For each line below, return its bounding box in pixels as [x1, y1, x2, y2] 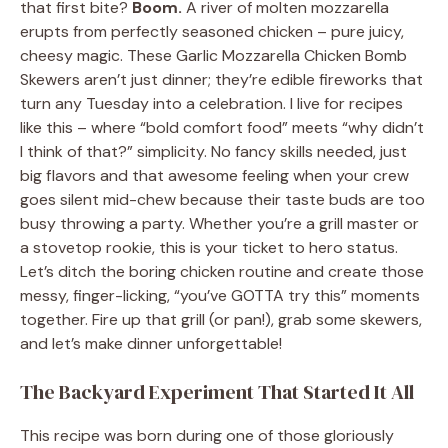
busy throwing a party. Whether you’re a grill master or [20, 212, 419, 234]
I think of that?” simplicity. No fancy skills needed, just [20, 140, 407, 162]
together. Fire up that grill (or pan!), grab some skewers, [20, 308, 422, 330]
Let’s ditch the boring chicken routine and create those [20, 260, 424, 282]
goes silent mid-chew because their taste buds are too [20, 188, 425, 210]
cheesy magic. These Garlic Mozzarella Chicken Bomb [20, 44, 407, 66]
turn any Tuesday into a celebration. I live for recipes [20, 92, 403, 114]
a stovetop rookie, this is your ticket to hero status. [20, 236, 398, 258]
